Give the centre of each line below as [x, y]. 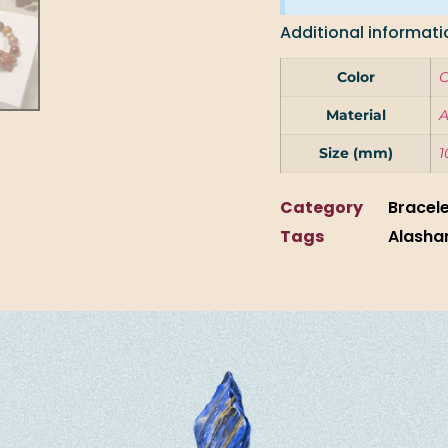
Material [355, 114]
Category [322, 207]
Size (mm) [355, 152]
